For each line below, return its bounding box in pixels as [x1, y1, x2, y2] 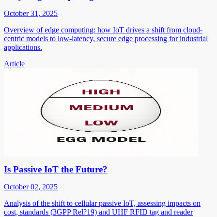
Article [4, 59, 25, 68]
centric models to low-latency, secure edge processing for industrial [4, 34, 208, 43]
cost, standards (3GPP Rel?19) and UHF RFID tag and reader [4, 207, 193, 216]
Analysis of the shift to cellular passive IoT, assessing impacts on [4, 199, 201, 207]
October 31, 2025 [4, 9, 58, 17]
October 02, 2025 [4, 182, 58, 191]
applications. [4, 43, 42, 51]
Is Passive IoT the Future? [4, 164, 108, 174]
